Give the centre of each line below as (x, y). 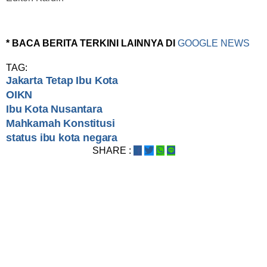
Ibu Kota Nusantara (54, 109)
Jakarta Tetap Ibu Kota (62, 81)
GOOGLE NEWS (214, 44)
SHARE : (111, 151)
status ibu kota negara (62, 138)
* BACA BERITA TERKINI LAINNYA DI (92, 44)
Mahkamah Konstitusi (60, 124)
